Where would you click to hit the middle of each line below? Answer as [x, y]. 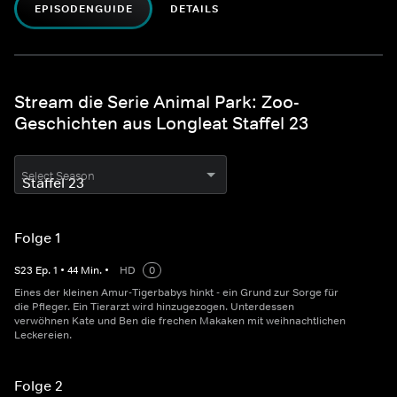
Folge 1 [38, 238]
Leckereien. [43, 335]
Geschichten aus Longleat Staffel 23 [161, 124]
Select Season [58, 176]
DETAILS [195, 9]
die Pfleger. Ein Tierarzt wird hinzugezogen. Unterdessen [154, 307]
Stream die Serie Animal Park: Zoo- [157, 102]
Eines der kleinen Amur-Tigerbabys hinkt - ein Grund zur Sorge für [176, 293]
